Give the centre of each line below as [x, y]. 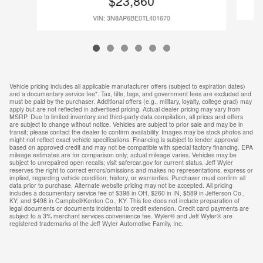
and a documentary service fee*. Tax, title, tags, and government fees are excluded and [130, 94]
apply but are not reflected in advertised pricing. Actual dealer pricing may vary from [125, 109]
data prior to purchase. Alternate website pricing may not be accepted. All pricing [121, 185]
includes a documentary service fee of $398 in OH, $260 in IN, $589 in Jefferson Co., [127, 193]
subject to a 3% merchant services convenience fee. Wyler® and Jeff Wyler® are [121, 216]
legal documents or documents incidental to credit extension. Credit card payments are [129, 208]
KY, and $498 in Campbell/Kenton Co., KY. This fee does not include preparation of [124, 200]
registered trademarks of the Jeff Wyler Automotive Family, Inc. [96, 223]
